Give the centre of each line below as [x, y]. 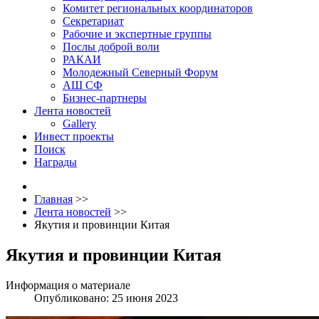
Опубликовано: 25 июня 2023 [106, 298]
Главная [53, 199]
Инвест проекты [74, 136]
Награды [56, 162]
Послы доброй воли [111, 47]
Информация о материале [68, 285]
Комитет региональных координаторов [158, 8]
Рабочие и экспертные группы [137, 34]
